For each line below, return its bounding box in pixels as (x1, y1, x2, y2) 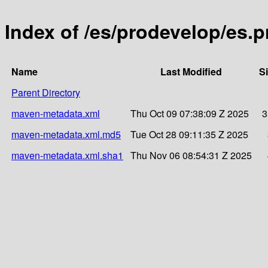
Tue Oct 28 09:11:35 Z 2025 (130, 127, 248, 141)
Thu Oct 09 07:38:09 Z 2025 (130, 106, 249, 120)
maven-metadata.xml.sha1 (11, 148, 123, 162)
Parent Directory (11, 85, 80, 99)
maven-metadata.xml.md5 (11, 127, 121, 141)
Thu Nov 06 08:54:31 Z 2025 (130, 148, 252, 162)
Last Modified (160, 64, 222, 78)
